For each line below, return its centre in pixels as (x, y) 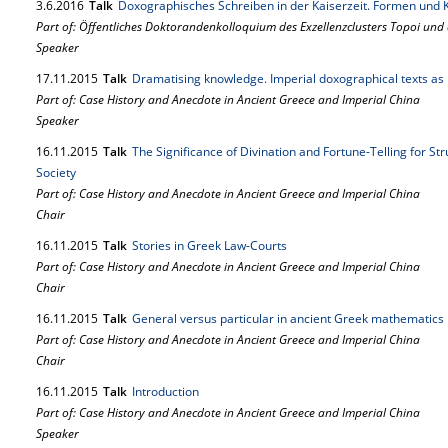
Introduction (165, 391)
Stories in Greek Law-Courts (209, 245)
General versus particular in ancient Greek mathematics (288, 318)
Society (56, 172)
